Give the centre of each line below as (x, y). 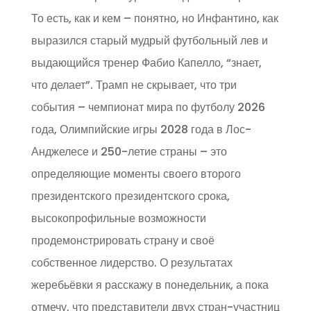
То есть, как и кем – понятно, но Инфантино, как (154, 19)
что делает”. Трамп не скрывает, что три (134, 85)
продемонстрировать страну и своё (123, 241)
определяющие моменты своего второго (136, 174)
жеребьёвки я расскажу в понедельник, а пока (150, 285)
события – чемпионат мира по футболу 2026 (148, 108)
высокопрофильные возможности (118, 219)
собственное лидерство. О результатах (132, 263)
